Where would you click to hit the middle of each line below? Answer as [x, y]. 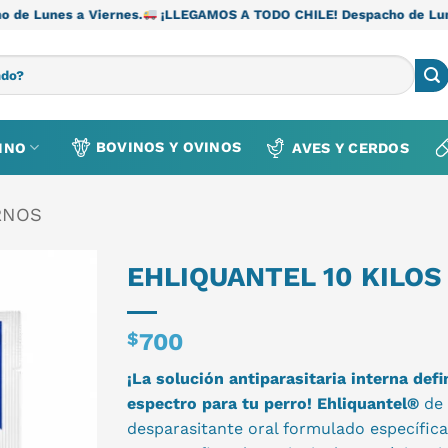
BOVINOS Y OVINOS [168, 147]
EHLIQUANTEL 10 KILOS [284, 277]
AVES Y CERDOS [351, 147]
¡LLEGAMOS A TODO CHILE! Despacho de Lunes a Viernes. [242, 14]
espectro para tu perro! [219, 403]
